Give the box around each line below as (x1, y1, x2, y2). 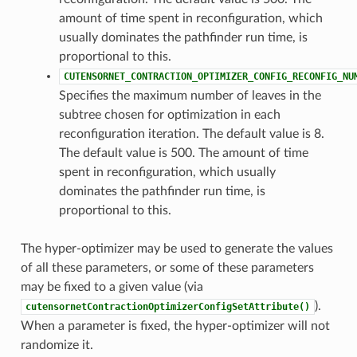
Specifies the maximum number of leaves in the (58, 88, 321, 102)
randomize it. (20, 338, 93, 351)
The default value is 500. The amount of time (58, 146, 308, 159)
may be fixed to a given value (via (20, 280, 203, 293)
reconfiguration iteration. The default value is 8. (58, 127, 324, 140)
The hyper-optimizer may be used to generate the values (20, 241, 333, 255)
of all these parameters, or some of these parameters (20, 261, 314, 274)
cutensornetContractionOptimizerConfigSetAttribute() (25, 300, 310, 312)
